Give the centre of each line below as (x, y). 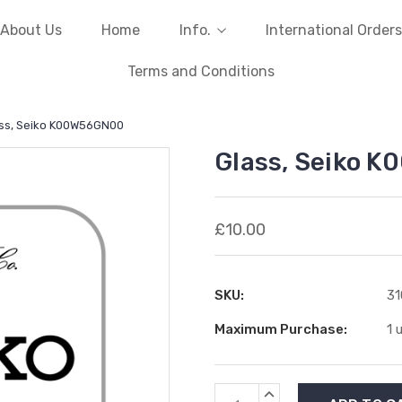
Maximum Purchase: (281, 329)
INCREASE (292, 392)
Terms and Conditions (201, 71)
